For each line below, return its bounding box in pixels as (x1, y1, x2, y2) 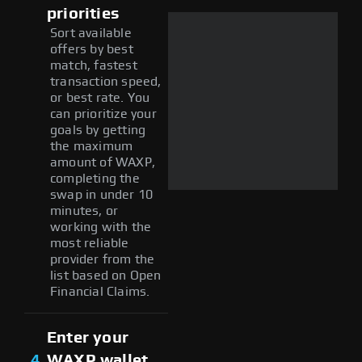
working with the (50, 220, 152, 234)
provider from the (50, 252, 155, 266)
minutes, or (50, 204, 119, 217)
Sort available (50, 26, 132, 40)
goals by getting (50, 123, 146, 137)
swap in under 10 (50, 187, 154, 201)
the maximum (50, 139, 133, 153)
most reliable (50, 236, 129, 250)
